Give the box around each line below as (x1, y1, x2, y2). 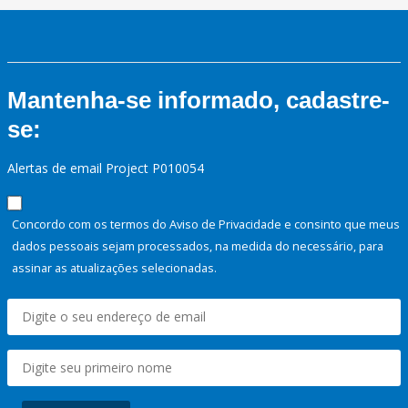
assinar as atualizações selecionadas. (12, 260, 217, 277)
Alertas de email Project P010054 (7, 159, 204, 178)
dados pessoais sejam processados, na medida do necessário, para (12, 238, 383, 255)
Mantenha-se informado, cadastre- (7, 87, 390, 115)
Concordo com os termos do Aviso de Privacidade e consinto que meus (12, 216, 400, 233)
